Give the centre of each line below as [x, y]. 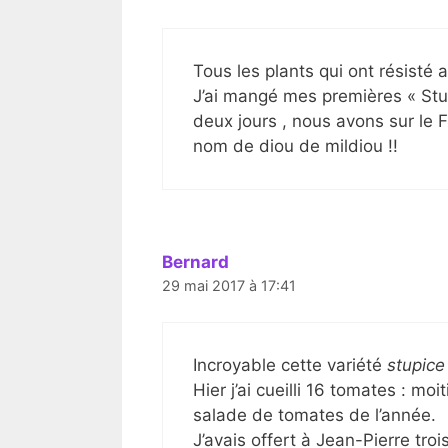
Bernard [195, 262]
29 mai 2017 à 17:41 [229, 286]
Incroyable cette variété [290, 364]
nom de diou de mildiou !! [295, 146]
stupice [416, 364]
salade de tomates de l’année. [314, 414]
